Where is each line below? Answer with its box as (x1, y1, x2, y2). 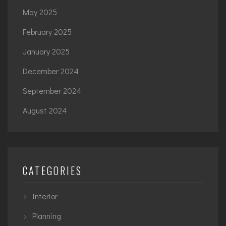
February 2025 (23, 26, 72, 37)
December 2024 (23, 66, 79, 77)
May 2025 (23, 7, 57, 18)
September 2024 (23, 85, 81, 96)
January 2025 (23, 46, 70, 57)
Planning (32, 210, 61, 221)
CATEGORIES (23, 163, 82, 179)
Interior (32, 191, 58, 202)
